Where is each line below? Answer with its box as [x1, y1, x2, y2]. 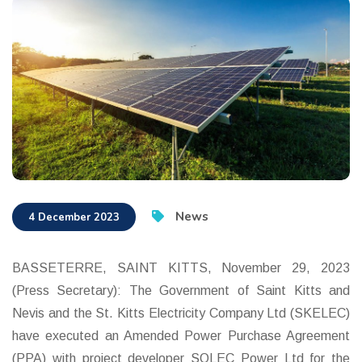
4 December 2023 [28, 209, 120, 225]
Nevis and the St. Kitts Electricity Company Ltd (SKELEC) [12, 305, 350, 320]
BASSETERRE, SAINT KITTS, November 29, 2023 [12, 260, 350, 275]
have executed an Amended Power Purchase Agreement [12, 328, 350, 343]
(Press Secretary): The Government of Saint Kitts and [12, 283, 350, 297]
